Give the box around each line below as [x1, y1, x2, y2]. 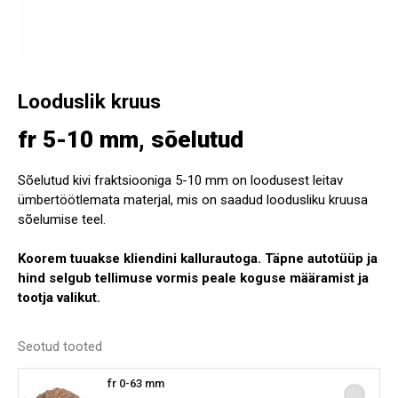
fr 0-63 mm [107, 376, 164, 390]
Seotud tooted [18, 338, 102, 354]
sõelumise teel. [18, 211, 106, 228]
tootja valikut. [18, 290, 100, 306]
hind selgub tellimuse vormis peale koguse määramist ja [18, 270, 369, 287]
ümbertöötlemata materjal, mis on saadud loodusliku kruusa [18, 192, 368, 209]
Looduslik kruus [18, 89, 161, 113]
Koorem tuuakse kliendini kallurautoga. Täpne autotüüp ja [18, 251, 378, 267]
